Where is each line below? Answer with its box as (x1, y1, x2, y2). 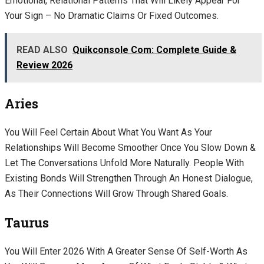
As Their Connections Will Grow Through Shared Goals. (5, 187, 230, 199)
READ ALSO (16, 44, 68, 55)
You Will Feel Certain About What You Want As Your (5, 126, 212, 138)
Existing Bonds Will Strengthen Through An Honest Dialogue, (5, 172, 253, 184)
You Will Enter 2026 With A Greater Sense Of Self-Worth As (5, 245, 247, 257)
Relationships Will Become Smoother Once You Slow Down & (5, 141, 256, 153)
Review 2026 (16, 59, 72, 71)
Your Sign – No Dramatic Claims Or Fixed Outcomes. (5, 9, 221, 21)
